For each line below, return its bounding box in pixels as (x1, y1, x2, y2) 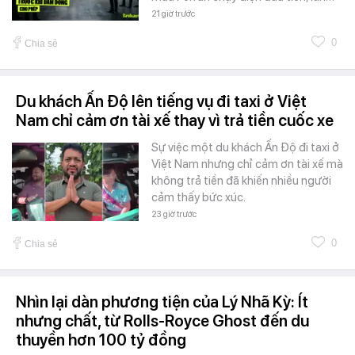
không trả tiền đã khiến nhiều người (151, 173, 331, 188)
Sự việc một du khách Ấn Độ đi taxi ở (151, 139, 339, 155)
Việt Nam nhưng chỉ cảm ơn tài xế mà (151, 156, 343, 171)
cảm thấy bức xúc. (151, 189, 246, 204)
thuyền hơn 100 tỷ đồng (16, 330, 186, 349)
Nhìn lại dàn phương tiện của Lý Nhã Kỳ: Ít (16, 292, 308, 311)
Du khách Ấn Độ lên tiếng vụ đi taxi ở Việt (16, 91, 307, 111)
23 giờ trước (151, 208, 197, 219)
